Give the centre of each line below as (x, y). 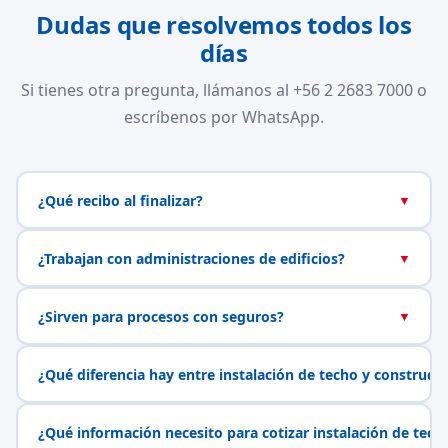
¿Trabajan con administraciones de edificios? (191, 258)
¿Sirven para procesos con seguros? (160, 316)
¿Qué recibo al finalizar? (120, 200)
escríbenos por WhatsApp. (224, 117)
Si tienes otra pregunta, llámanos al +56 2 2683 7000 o (224, 90)
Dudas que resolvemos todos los (224, 24)
